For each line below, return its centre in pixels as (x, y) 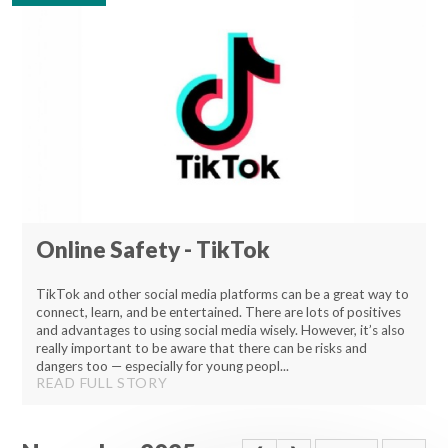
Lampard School (93, 17)
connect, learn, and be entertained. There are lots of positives (218, 312)
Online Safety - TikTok (153, 249)
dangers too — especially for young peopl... (162, 366)
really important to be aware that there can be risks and (201, 348)
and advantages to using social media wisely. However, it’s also (220, 330)
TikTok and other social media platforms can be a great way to (222, 294)
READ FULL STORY (102, 383)
